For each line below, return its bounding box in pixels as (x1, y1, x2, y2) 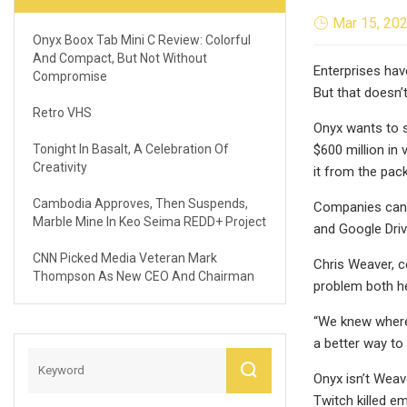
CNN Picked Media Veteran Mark (33, 250, 217, 265)
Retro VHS (33, 104, 92, 120)
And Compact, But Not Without (33, 50, 207, 65)
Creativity (33, 159, 87, 174)
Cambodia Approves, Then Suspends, (33, 195, 248, 211)
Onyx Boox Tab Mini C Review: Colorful (33, 32, 251, 47)
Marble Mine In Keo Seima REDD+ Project (33, 213, 266, 229)
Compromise (33, 68, 107, 84)
